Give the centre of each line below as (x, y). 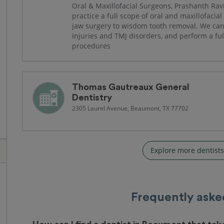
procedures (91, 46)
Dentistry (92, 97)
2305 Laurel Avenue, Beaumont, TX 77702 (130, 108)
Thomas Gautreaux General (131, 87)
